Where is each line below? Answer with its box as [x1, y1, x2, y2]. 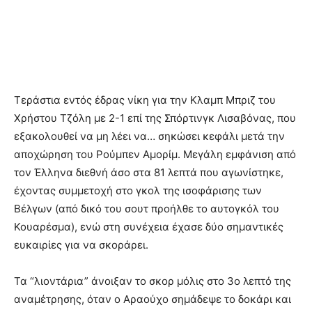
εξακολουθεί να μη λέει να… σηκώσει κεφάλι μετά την [14, 129, 285, 143]
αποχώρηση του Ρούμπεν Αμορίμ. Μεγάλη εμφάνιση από [14, 147, 296, 161]
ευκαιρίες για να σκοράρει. [14, 237, 148, 251]
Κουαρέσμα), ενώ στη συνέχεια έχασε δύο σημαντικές [14, 219, 283, 233]
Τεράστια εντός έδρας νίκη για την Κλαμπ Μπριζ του [14, 93, 276, 107]
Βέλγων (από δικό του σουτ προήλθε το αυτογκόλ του [14, 201, 279, 215]
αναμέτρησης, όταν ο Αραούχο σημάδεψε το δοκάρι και [14, 292, 291, 306]
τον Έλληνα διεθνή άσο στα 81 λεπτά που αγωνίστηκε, [14, 165, 283, 179]
